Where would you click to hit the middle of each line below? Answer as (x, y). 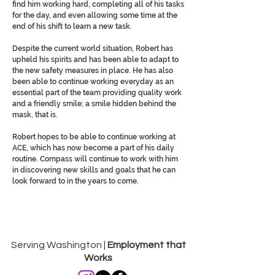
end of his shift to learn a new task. (72, 26)
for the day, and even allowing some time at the (95, 15)
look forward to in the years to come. (76, 181)
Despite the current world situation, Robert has (93, 48)
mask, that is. (35, 115)
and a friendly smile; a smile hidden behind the (94, 104)
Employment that (145, 245)
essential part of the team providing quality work (97, 93)
